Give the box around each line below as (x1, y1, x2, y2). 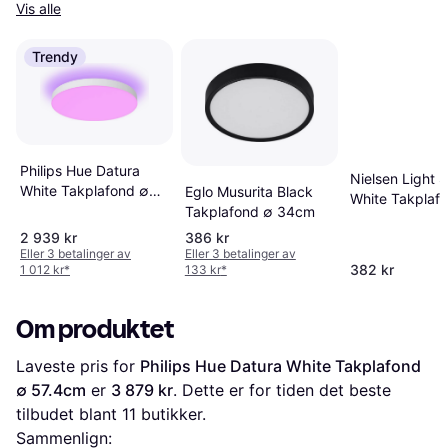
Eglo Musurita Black (184, 182, 313, 200)
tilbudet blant (16, 403, 122, 424)
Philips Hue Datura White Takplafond (140, 355, 421, 376)
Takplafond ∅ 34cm (184, 202, 315, 220)
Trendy (32, 48, 78, 65)
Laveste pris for (16, 355, 140, 376)
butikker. (136, 403, 206, 424)
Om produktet (16, 313, 174, 345)
